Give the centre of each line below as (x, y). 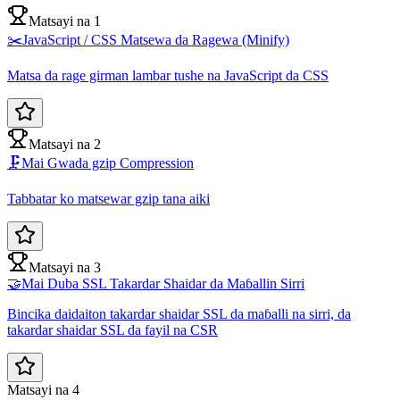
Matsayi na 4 (43, 390)
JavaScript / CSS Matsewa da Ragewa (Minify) (156, 40)
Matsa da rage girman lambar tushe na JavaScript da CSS (168, 76)
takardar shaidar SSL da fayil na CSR (112, 330)
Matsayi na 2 (65, 145)
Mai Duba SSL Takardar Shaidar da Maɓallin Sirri (163, 284)
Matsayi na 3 (65, 268)
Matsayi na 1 (65, 21)
